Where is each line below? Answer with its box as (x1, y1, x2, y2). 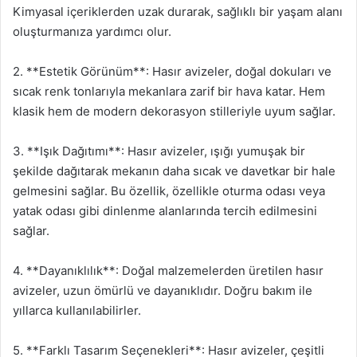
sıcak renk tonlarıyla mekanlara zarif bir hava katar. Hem (13, 83, 325, 99)
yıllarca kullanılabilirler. (13, 302, 141, 318)
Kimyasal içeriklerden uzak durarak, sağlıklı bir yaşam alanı (13, 3, 343, 19)
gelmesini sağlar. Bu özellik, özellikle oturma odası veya (13, 182, 325, 198)
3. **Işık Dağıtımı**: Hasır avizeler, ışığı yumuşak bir (13, 143, 305, 159)
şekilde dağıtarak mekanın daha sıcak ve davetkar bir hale (13, 163, 335, 178)
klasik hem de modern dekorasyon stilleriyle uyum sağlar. (13, 103, 335, 119)
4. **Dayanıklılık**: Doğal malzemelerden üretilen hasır (13, 262, 324, 278)
